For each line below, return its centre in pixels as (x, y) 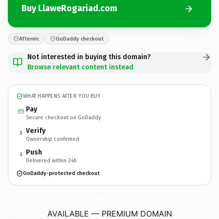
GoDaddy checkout (80, 39)
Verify (36, 131)
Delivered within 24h (51, 160)
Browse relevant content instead (80, 67)
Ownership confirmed (53, 139)
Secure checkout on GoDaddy (63, 117)
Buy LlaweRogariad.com (69, 8)
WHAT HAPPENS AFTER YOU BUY (62, 96)
